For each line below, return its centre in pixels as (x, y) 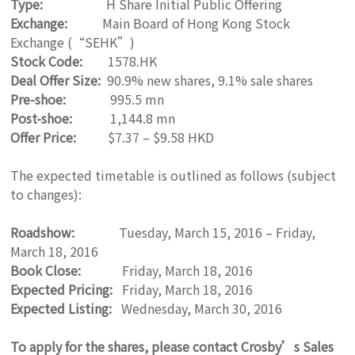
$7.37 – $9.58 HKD (145, 137)
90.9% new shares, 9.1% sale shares (207, 80)
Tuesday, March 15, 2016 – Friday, (195, 232)
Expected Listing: (65, 308)
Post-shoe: (43, 118)
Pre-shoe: (45, 99)
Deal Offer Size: (56, 80)
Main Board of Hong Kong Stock (181, 23)
